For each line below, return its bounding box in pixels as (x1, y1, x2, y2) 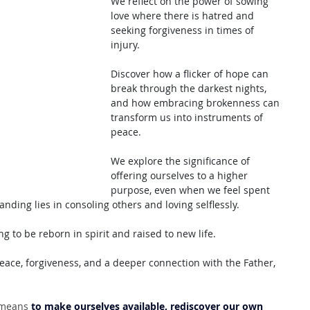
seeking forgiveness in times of (111, 24, 257, 37)
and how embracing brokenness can (111, 96, 282, 109)
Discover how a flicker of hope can (111, 67, 271, 80)
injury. (111, 38, 143, 51)
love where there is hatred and (111, 9, 257, 22)
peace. (111, 125, 141, 138)
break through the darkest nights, (111, 82, 269, 95)
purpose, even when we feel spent (111, 183, 273, 197)
